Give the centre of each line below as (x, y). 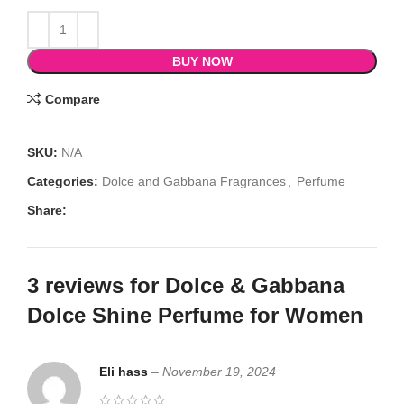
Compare (72, 99)
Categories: (63, 182)
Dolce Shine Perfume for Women (195, 316)
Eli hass (125, 372)
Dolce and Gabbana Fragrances (194, 182)
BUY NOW (202, 62)
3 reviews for (96, 286)
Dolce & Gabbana (255, 286)
